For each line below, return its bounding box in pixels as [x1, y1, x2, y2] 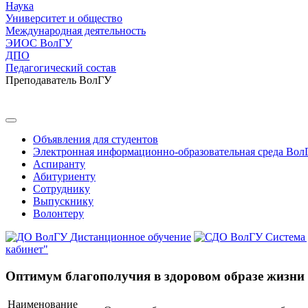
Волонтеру [33, 208, 84, 219]
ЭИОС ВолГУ [5, 37, 72, 49]
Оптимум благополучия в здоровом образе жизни [5, 268, 305, 283]
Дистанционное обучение [70, 231, 191, 243]
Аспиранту [33, 158, 85, 170]
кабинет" [5, 243, 48, 255]
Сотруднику [33, 183, 90, 195]
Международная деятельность [5, 25, 146, 36]
